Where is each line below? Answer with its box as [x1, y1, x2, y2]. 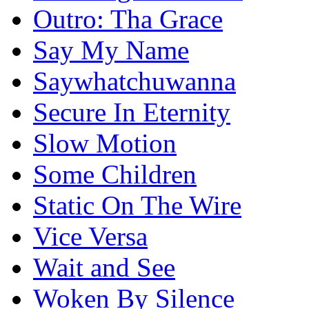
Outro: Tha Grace [33, 4, 223, 34]
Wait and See [33, 252, 175, 283]
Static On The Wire [33, 190, 241, 221]
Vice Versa [33, 221, 148, 252]
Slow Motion [33, 128, 177, 159]
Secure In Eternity [33, 97, 230, 128]
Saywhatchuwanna [33, 66, 236, 97]
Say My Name [33, 35, 189, 66]
